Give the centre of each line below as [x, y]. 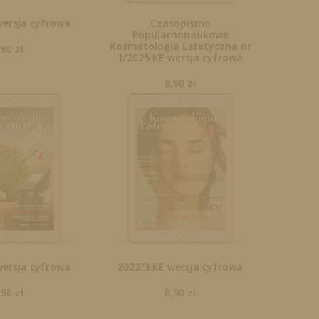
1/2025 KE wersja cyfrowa [181, 57]
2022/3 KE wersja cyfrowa [181, 267]
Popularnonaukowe [180, 34]
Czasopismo [180, 23]
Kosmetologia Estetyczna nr [180, 46]
